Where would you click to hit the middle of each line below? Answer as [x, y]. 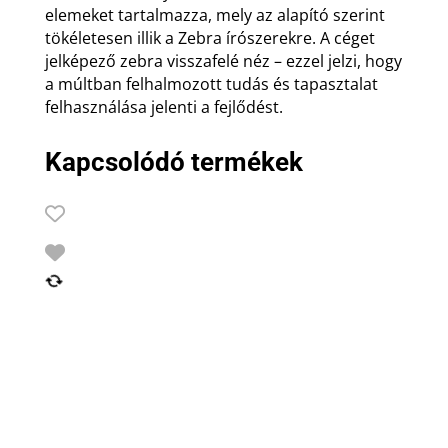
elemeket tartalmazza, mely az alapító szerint [214, 14]
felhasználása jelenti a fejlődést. [163, 106]
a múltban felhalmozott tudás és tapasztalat [211, 83]
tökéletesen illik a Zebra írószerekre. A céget [209, 37]
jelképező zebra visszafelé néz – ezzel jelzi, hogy [223, 60]
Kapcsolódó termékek [173, 161]
